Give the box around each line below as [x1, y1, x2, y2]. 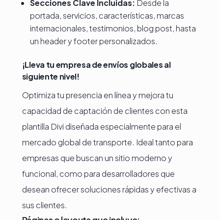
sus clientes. [22, 200, 67, 210]
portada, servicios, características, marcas [29, 10, 184, 21]
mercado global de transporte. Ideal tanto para [22, 137, 193, 147]
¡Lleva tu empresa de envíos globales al [22, 59, 171, 70]
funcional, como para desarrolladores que [22, 168, 175, 179]
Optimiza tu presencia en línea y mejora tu [22, 90, 173, 100]
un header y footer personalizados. [29, 36, 158, 46]
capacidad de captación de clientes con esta [22, 106, 188, 116]
